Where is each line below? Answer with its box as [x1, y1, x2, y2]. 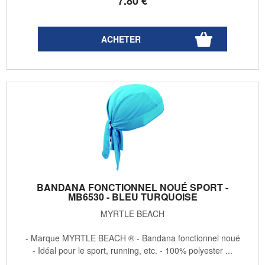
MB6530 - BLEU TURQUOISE [67, 189, 198, 203]
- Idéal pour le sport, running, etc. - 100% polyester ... [33, 244, 232, 256]
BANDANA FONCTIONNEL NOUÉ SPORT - [37, 180, 228, 194]
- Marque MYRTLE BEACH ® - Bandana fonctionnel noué [25, 231, 240, 244]
